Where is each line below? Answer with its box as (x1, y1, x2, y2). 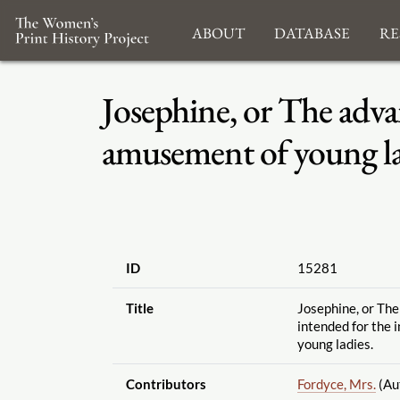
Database (273, 16, 350, 45)
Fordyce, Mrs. (296, 375, 376, 392)
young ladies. (296, 335, 373, 352)
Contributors (125, 375, 206, 392)
